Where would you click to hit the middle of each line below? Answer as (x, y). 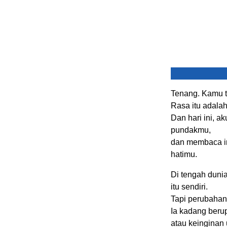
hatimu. (184, 155)
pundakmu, (191, 130)
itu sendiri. (189, 187)
